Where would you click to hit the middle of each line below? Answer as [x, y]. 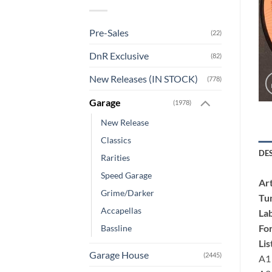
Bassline [116, 228]
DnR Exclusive [119, 55]
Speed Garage [126, 175]
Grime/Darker [127, 193]
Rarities [115, 158]
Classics [116, 140]
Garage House [119, 255]
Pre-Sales [109, 32]
